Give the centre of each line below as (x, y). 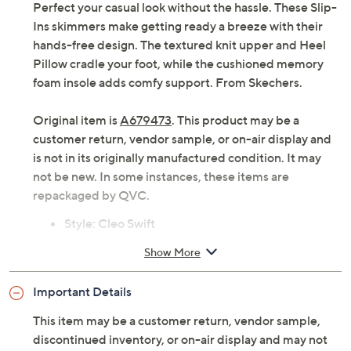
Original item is (76, 120)
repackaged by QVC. (91, 195)
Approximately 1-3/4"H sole (143, 299)
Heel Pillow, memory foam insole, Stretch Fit (187, 261)
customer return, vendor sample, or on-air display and (182, 139)
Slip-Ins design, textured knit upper (163, 242)
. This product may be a (235, 120)
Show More (172, 251)
